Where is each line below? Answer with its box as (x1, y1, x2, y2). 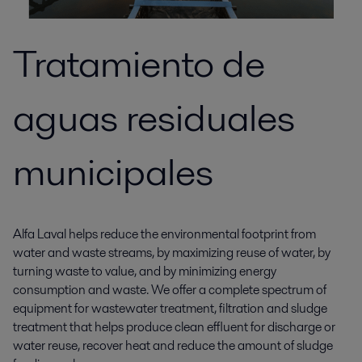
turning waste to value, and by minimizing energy (13, 262, 276, 280)
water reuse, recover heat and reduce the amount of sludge (13, 336, 333, 355)
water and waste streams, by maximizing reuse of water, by (13, 243, 330, 262)
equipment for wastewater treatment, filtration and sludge (13, 299, 327, 318)
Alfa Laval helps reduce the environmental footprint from (13, 225, 316, 243)
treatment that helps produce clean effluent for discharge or (13, 318, 335, 336)
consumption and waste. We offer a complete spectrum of (13, 280, 326, 299)
